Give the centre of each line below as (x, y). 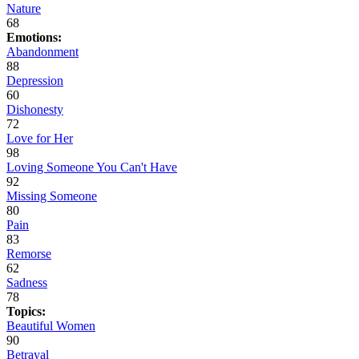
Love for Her (40, 139)
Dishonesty (35, 110)
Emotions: (34, 38)
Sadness (27, 283)
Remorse (29, 254)
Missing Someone (52, 196)
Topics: (26, 312)
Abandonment (42, 52)
